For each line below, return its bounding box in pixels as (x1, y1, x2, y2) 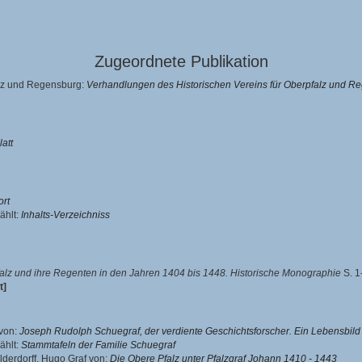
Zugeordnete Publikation (94, 53, 268, 70)
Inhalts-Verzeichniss (21, 209, 110, 221)
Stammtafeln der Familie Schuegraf (21, 339, 175, 351)
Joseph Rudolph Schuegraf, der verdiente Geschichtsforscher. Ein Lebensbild (19, 326, 360, 337)
